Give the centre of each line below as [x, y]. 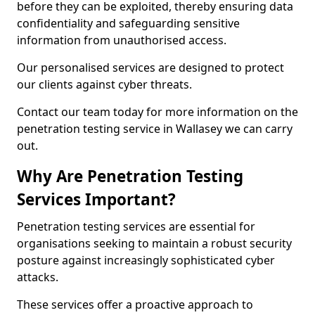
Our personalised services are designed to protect [150, 67]
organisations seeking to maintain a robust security [154, 243]
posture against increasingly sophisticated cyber [146, 260]
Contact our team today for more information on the [157, 112]
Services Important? [96, 199]
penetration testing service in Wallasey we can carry [155, 129]
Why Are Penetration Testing [130, 176]
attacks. [38, 277]
